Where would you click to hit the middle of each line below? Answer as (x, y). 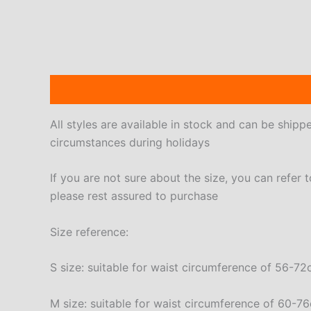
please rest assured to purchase (134, 196)
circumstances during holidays (130, 142)
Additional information (188, 89)
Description (82, 89)
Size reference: (89, 232)
